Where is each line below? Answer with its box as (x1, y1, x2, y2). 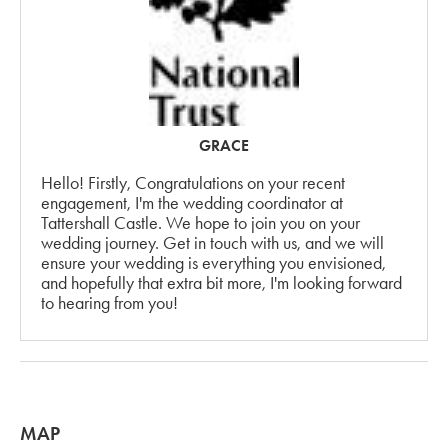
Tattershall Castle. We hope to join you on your (41, 212, 360, 233)
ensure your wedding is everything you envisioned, (41, 252, 386, 273)
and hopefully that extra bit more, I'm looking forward (41, 272, 402, 293)
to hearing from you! (41, 292, 178, 313)
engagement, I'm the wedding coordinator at (41, 192, 343, 213)
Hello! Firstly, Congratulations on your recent (41, 172, 345, 193)
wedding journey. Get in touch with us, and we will (41, 232, 384, 253)
